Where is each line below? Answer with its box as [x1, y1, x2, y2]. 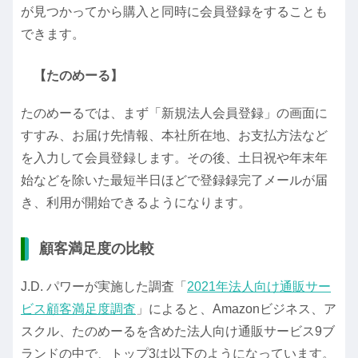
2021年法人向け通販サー [187, 279, 331, 293]
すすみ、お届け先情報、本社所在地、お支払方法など [21, 128, 328, 142]
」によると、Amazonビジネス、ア [136, 301, 336, 316]
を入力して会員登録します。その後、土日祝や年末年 [21, 150, 328, 165]
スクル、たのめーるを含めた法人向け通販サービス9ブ [21, 324, 335, 338]
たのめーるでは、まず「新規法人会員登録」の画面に [21, 105, 328, 120]
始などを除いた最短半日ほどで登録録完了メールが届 [21, 173, 328, 187]
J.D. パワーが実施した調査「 [21, 279, 187, 293]
